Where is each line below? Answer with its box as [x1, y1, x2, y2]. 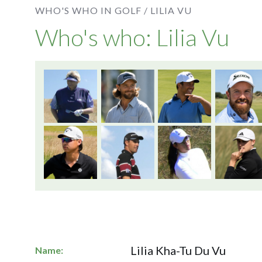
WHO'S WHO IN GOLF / [35, 5, 148, 16]
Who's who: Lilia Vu [35, 23, 229, 51]
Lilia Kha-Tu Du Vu [130, 243, 226, 257]
